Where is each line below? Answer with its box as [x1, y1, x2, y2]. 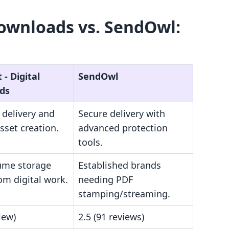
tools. [78, 136, 103, 148]
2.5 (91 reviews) [78, 211, 144, 223]
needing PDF [78, 173, 133, 186]
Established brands [78, 159, 161, 171]
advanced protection [78, 122, 168, 134]
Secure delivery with [78, 107, 165, 120]
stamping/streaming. [78, 188, 170, 200]
